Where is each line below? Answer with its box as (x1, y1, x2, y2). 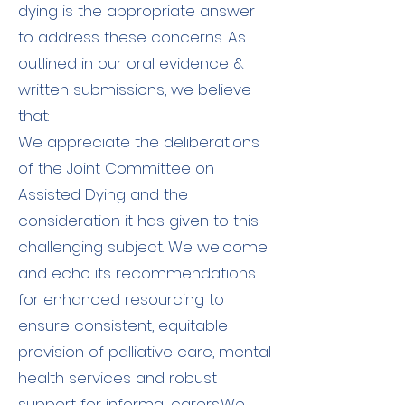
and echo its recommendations (18, 262, 256, 284)
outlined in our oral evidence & (18, 52, 244, 74)
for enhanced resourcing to (18, 288, 224, 310)
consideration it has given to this (18, 210, 259, 231)
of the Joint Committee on (18, 157, 214, 179)
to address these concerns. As (18, 26, 246, 48)
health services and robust (18, 367, 217, 389)
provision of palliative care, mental (18, 341, 271, 363)
